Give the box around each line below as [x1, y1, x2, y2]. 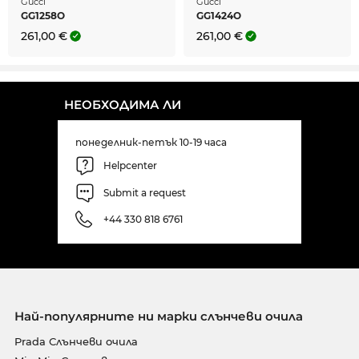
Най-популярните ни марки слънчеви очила [14, 308, 303, 324]
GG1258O [21, 9, 65, 22]
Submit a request [103, 187, 186, 200]
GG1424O [196, 9, 241, 22]
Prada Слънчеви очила [14, 334, 138, 348]
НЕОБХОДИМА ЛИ [64, 96, 181, 112]
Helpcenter [103, 159, 157, 172]
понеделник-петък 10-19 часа [75, 135, 227, 148]
